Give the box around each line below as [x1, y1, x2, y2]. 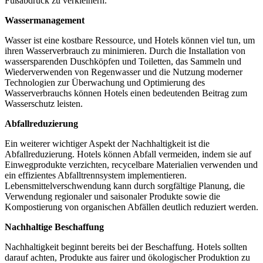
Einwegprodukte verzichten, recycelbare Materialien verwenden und [5, 159, 258, 170]
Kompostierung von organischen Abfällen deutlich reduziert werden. [5, 201, 258, 212]
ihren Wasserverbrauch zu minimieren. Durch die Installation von [5, 45, 245, 56]
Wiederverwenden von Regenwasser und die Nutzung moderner [5, 66, 242, 77]
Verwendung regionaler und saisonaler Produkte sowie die [5, 191, 220, 201]
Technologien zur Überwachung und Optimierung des [5, 77, 205, 87]
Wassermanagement [5, 15, 85, 25]
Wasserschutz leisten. [5, 98, 83, 109]
